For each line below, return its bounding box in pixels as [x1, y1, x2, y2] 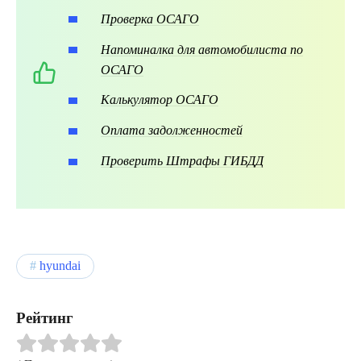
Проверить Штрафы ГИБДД [101, 153, 263, 168]
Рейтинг [16, 309, 73, 326]
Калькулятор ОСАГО [101, 93, 218, 107]
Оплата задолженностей [101, 123, 243, 138]
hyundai [39, 258, 81, 273]
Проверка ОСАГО [101, 11, 199, 26]
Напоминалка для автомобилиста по [101, 42, 303, 56]
